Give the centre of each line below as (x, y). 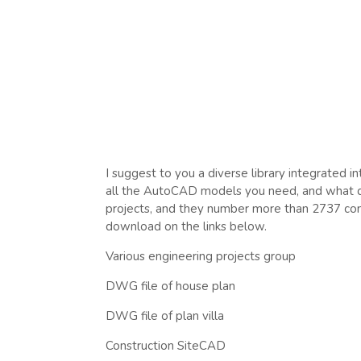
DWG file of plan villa (164, 316)
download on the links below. (186, 226)
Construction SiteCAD (165, 346)
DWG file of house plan (170, 286)
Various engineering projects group (200, 256)
